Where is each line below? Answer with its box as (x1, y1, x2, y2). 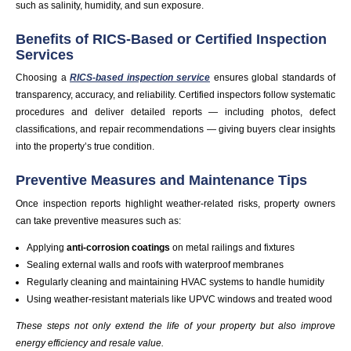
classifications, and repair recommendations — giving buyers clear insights (16, 124, 335, 136)
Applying (27, 241, 67, 253)
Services (16, 46, 74, 63)
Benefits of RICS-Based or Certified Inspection (16, 31, 327, 47)
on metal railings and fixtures (170, 241, 295, 253)
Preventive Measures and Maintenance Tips (16, 172, 307, 189)
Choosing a (16, 72, 70, 84)
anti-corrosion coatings (67, 241, 171, 253)
